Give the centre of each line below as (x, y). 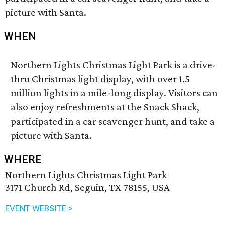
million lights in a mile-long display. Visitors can (115, 93)
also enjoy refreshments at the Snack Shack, (105, 107)
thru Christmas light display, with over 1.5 (100, 79)
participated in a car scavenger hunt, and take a (113, 121)
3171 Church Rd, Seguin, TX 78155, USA (87, 187)
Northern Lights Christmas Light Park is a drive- (114, 65)
